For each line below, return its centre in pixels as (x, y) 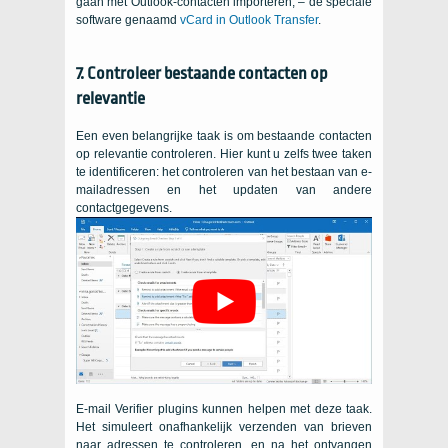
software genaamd (128, 20)
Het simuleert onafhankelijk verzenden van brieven (224, 426)
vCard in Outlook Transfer (249, 20)
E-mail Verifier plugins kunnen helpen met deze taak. (224, 408)
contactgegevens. (124, 208)
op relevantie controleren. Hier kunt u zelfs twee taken (224, 154)
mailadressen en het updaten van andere (224, 190)
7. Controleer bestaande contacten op (202, 74)
